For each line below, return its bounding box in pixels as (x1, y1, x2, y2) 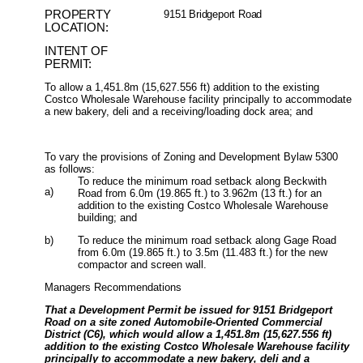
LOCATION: (45, 20, 109, 34)
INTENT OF (45, 44, 108, 58)
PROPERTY (45, 7, 111, 21)
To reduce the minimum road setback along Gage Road (78, 233, 337, 246)
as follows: (45, 162, 96, 175)
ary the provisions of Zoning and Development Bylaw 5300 (65, 150, 339, 163)
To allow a (45, 80, 96, 93)
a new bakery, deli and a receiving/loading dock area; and (45, 105, 314, 117)
